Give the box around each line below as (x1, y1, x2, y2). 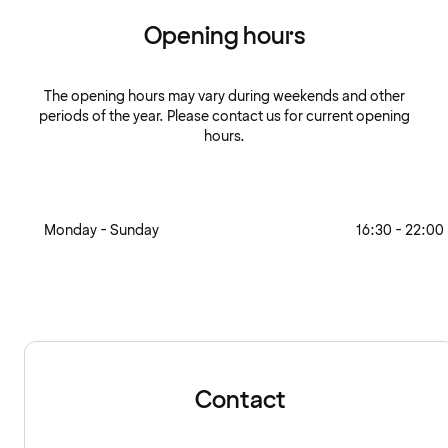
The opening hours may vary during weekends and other (43, 86, 405, 106)
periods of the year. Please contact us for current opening (38, 106, 410, 126)
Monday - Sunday (44, 220, 159, 240)
